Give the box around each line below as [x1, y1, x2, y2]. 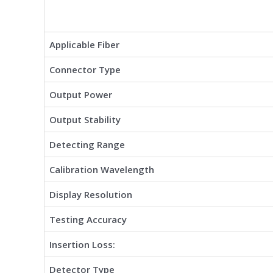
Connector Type [49, 63, 121, 76]
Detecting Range [49, 138, 125, 151]
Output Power [49, 88, 112, 101]
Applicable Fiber [49, 38, 119, 51]
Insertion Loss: [49, 238, 115, 250]
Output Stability [49, 113, 121, 126]
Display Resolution [49, 188, 132, 200]
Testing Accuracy [49, 213, 127, 225]
